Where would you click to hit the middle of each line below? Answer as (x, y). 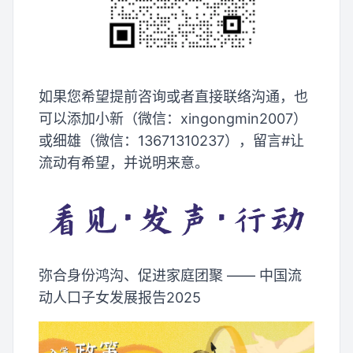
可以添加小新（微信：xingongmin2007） (173, 118)
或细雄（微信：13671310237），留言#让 (171, 140)
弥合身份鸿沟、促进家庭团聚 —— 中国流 (170, 275)
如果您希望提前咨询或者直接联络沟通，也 (173, 96)
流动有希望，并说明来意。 (124, 162)
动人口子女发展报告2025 (120, 297)
